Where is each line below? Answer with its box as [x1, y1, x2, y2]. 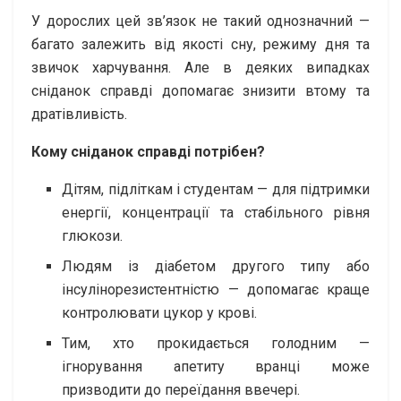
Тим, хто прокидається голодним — [62, 334, 370, 352]
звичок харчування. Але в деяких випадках [31, 58, 370, 76]
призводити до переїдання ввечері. [62, 380, 301, 398]
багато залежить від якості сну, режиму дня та [31, 35, 370, 53]
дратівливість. [31, 105, 127, 123]
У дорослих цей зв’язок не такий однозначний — [31, 12, 370, 30]
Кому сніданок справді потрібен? [31, 142, 265, 160]
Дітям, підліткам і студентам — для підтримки [62, 180, 370, 198]
